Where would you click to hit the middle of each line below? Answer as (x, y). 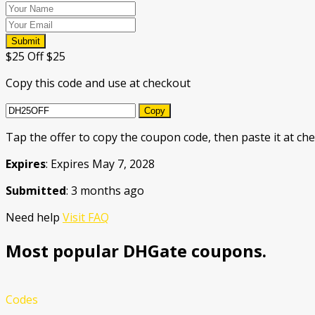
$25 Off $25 (36, 56)
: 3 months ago (105, 190)
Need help (34, 217)
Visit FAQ (86, 217)
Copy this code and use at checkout (98, 83)
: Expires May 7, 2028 (100, 163)
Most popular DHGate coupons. (136, 250)
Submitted (36, 190)
